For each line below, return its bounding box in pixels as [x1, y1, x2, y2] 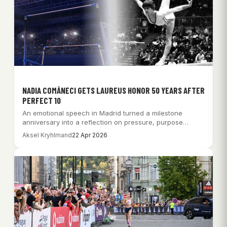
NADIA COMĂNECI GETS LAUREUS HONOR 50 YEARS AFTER [22, 85, 205, 96]
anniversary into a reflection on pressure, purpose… [22, 118, 188, 127]
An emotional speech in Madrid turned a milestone [22, 109, 182, 118]
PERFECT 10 [22, 95, 61, 106]
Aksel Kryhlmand [22, 131, 72, 139]
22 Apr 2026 [72, 131, 107, 139]
